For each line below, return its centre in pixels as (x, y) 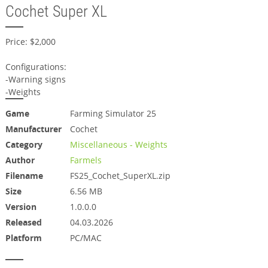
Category (24, 144)
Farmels (86, 160)
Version (21, 207)
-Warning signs (35, 79)
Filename (24, 176)
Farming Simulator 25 (113, 113)
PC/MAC (86, 238)
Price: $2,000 (30, 42)
